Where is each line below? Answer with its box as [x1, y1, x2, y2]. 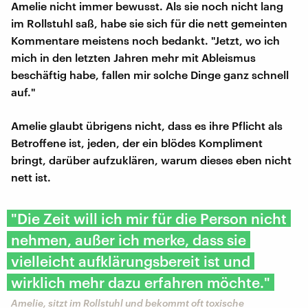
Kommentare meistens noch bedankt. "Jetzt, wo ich [11, 34, 280, 47]
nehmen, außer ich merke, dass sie [11, 231, 246, 249]
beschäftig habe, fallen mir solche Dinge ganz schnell [11, 68, 289, 82]
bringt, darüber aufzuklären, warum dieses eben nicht [11, 153, 291, 167]
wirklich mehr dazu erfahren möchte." [11, 274, 270, 291]
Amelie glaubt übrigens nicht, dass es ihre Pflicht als [11, 119, 283, 133]
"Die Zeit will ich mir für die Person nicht [11, 210, 287, 228]
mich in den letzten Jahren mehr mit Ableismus [11, 51, 256, 65]
